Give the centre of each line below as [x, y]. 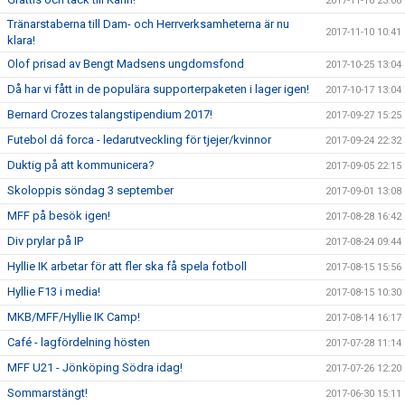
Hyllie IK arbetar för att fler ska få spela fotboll [127, 266]
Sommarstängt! [47, 393]
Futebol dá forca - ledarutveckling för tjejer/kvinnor [139, 140]
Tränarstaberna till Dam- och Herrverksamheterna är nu [148, 24]
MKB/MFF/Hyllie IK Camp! [74, 317]
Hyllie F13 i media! [54, 292]
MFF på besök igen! [59, 216]
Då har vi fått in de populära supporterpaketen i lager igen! [158, 89]
